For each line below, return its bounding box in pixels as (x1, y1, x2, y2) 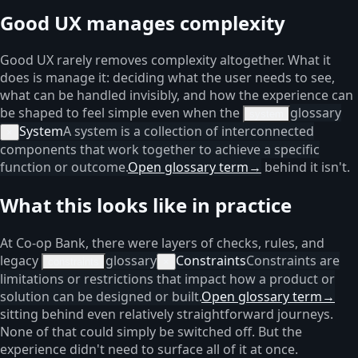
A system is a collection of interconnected (63, 122, 314, 141)
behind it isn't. (261, 158, 350, 177)
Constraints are (246, 252, 340, 270)
